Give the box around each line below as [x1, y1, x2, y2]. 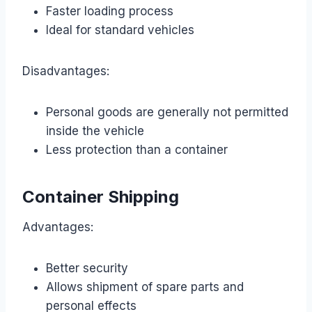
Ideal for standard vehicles [46, 22, 194, 37]
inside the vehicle [46, 123, 144, 138]
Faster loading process [46, 3, 173, 18]
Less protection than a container [46, 142, 228, 157]
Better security [46, 260, 128, 275]
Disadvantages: [22, 63, 109, 78]
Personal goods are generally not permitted [46, 104, 288, 119]
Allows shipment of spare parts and [46, 279, 244, 294]
